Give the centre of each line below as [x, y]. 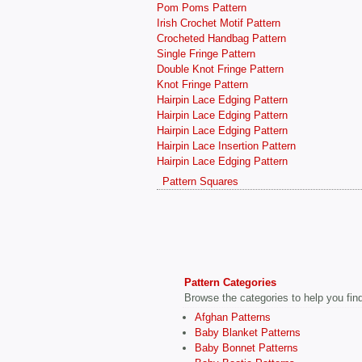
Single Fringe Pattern [206, 53]
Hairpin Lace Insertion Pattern [226, 145]
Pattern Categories [230, 283]
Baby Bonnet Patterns [246, 348]
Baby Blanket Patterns [248, 333]
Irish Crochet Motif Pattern [219, 23]
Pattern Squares [200, 182]
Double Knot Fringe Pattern [220, 69]
